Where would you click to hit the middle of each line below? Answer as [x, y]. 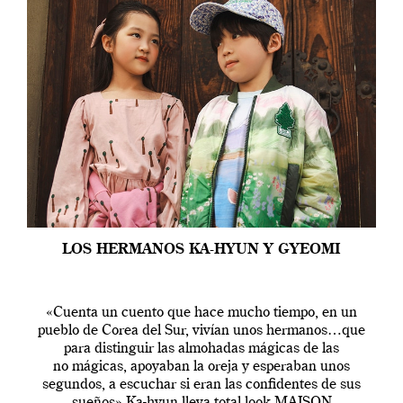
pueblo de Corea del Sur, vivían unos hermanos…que [201, 331]
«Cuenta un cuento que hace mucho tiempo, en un [201, 313]
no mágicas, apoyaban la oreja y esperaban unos [201, 367]
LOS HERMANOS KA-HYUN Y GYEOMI [201, 250]
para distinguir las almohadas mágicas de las [201, 349]
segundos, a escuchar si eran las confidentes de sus [201, 385]
